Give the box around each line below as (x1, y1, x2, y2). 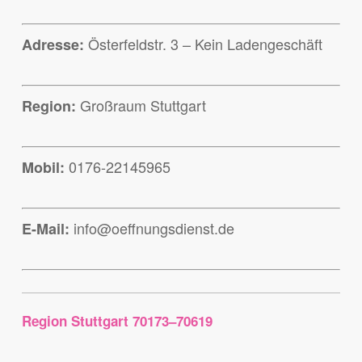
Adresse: (21, 34, 84, 56)
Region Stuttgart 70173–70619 (21, 311, 213, 331)
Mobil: (21, 157, 65, 179)
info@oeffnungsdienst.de (69, 217, 234, 239)
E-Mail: (21, 218, 69, 240)
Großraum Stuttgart (75, 95, 206, 116)
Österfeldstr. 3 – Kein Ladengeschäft (83, 33, 322, 55)
